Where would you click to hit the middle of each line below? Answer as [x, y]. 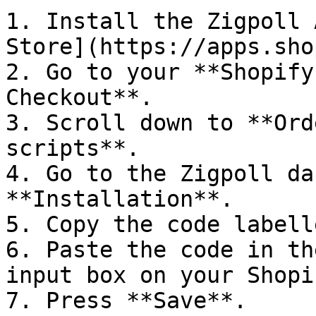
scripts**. [73, 148]
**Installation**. [120, 199]
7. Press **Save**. [126, 300]
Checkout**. [79, 97]
